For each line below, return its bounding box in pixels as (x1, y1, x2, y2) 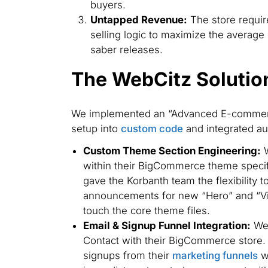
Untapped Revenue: (90, 14, 187, 26)
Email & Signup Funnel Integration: (83, 220, 251, 232)
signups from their (83, 249, 172, 262)
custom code (120, 122, 183, 135)
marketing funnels (172, 249, 258, 262)
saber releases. (90, 44, 163, 56)
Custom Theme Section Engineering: (83, 145, 261, 157)
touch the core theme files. (83, 205, 210, 217)
